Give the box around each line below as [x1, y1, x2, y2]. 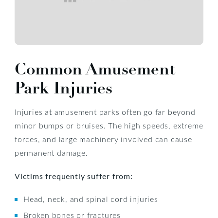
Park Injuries [15, 77, 112, 98]
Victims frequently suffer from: [15, 170, 133, 181]
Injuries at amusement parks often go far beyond [15, 106, 196, 117]
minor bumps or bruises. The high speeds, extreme [15, 120, 203, 130]
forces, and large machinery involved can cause [15, 133, 192, 144]
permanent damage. [15, 147, 88, 158]
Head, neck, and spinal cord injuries [23, 193, 158, 204]
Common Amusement [15, 58, 175, 79]
